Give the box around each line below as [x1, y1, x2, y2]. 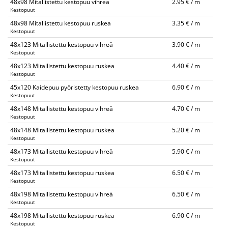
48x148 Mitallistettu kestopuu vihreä [10, 104, 113, 113]
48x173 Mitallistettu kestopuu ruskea [10, 168, 115, 177]
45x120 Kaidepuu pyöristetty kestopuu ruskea [10, 83, 139, 92]
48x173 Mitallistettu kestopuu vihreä [10, 147, 113, 156]
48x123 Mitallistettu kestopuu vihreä [10, 40, 113, 49]
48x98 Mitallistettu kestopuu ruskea [10, 19, 111, 27]
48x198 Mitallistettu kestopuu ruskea [10, 211, 115, 220]
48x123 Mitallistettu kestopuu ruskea [10, 62, 115, 70]
